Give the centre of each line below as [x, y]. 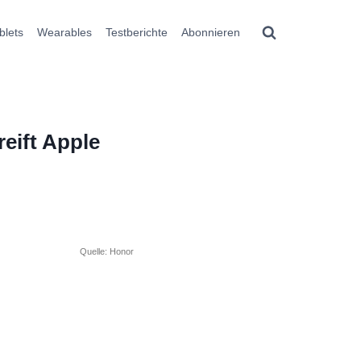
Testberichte [136, 32]
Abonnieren [210, 32]
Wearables [65, 32]
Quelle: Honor [107, 251]
